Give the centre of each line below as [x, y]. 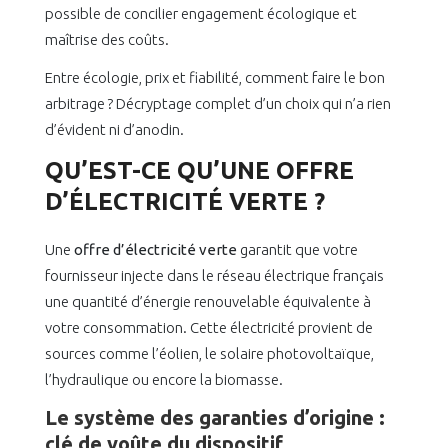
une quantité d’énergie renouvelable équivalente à [208, 302]
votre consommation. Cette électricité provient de [209, 328]
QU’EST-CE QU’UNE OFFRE [199, 171]
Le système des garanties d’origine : [215, 418]
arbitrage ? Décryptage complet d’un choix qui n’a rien [218, 104]
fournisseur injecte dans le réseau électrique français [214, 276]
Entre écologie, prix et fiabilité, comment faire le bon [215, 78]
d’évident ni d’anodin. [114, 130]
